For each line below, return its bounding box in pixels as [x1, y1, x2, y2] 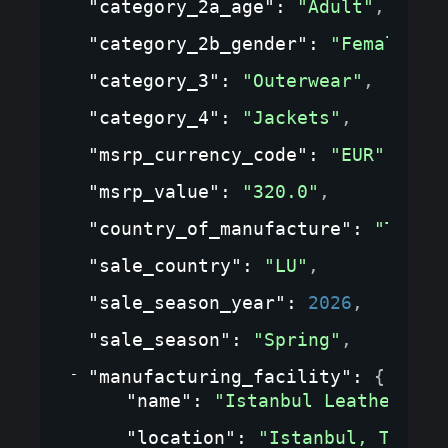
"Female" [330, 32, 418, 54]
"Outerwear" [242, 69, 363, 91]
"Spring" [253, 328, 341, 350]
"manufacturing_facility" [88, 365, 352, 387]
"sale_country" [88, 254, 242, 276]
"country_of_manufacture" [88, 217, 352, 239]
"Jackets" [242, 106, 341, 128]
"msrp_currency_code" [88, 143, 308, 165]
